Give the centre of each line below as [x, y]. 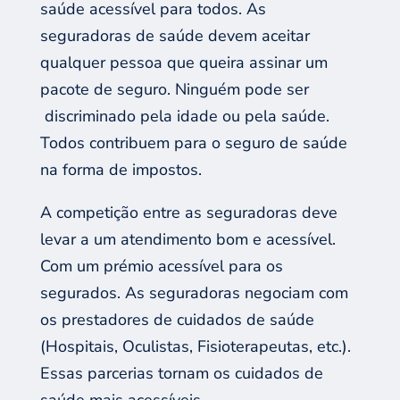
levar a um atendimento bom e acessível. [187, 239]
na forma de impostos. [121, 169]
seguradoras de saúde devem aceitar [175, 35]
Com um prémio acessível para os [161, 266]
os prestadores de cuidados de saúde [177, 319]
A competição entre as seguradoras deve [188, 212]
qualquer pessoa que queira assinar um [183, 62]
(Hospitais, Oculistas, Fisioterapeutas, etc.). [195, 346]
